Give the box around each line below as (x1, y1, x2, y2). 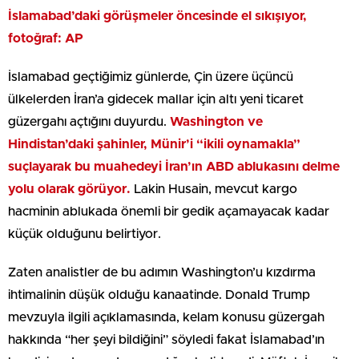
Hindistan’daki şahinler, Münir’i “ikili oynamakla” (8, 137, 301, 151)
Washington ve (170, 115, 263, 128)
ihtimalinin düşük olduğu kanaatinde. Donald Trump (8, 288, 310, 301)
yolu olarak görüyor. (8, 182, 131, 196)
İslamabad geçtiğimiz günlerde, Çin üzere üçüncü (8, 70, 293, 83)
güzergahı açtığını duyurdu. (8, 115, 170, 128)
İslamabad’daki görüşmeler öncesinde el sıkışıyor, (8, 9, 307, 22)
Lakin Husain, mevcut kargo (131, 182, 297, 196)
